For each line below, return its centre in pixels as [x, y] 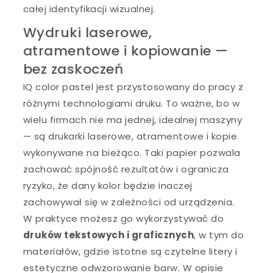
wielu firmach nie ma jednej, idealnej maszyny [133, 119]
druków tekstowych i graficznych [108, 235]
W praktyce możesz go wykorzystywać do [123, 218]
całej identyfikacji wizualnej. [89, 9]
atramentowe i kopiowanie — [126, 51]
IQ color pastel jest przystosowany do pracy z [133, 87]
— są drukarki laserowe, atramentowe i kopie [130, 136]
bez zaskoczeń [73, 69]
